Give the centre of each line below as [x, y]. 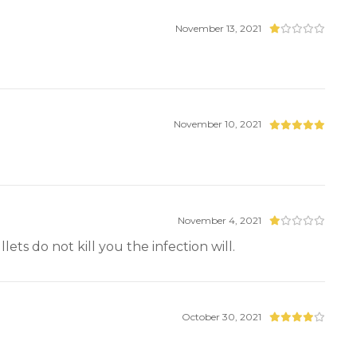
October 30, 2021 [222, 316]
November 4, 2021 [220, 221]
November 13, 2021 [219, 28]
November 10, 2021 [218, 124]
